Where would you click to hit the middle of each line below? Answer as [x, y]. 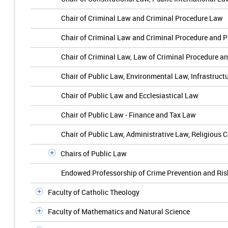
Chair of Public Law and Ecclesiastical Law [130, 95]
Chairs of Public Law [94, 153]
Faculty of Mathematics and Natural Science [119, 211]
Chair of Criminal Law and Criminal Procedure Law [142, 18]
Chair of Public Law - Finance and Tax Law [129, 115]
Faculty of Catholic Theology [94, 192]
